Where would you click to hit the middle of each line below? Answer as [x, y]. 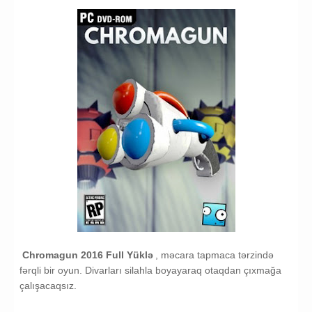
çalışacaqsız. [49, 286]
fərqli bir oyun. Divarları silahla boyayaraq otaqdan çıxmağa [150, 271]
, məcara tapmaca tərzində [214, 255]
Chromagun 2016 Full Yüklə [87, 255]
